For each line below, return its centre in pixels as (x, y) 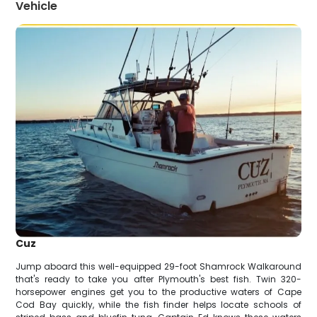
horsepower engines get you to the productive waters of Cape (158, 292)
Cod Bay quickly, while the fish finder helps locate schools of (158, 305)
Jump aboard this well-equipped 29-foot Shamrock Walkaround (158, 267)
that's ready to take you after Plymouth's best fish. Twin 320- (158, 279)
